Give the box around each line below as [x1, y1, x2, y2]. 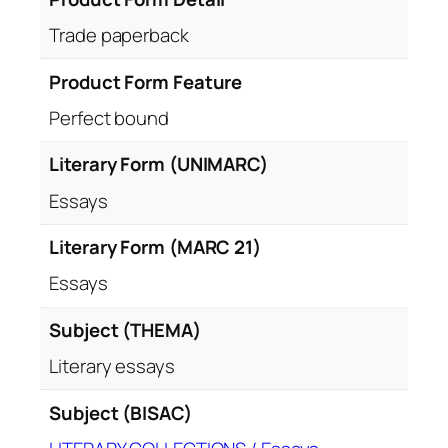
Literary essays [49, 353, 175, 380]
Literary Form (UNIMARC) [49, 151, 268, 178]
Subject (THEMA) [49, 316, 201, 343]
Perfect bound [49, 104, 169, 131]
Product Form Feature [49, 68, 243, 95]
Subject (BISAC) [49, 399, 192, 426]
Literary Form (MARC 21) [49, 234, 261, 261]
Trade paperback [49, 22, 189, 49]
